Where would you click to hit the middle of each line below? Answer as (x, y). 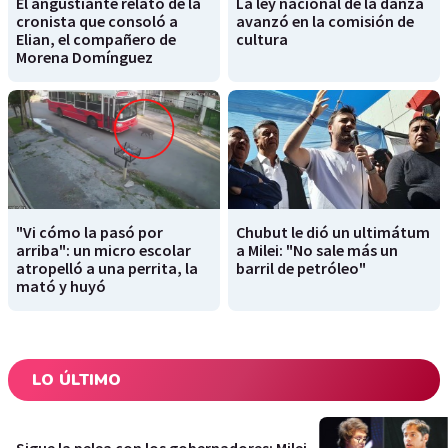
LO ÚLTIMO (76, 380)
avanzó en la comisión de (325, 21)
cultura (262, 39)
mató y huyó (61, 286)
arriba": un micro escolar (103, 250)
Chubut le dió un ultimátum (333, 232)
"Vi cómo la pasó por (89, 232)
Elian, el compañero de (96, 39)
